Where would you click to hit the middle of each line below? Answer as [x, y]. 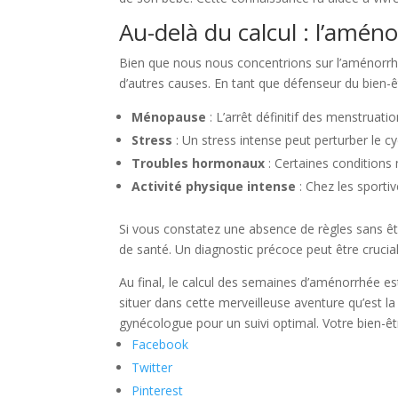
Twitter [152, 367]
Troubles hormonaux [199, 163]
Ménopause [169, 117]
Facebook [160, 344]
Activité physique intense [214, 186]
